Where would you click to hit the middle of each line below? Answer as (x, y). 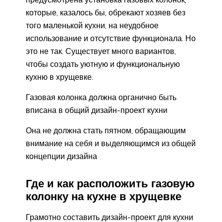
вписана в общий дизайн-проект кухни (97, 110)
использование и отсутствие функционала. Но (111, 38)
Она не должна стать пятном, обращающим (106, 130)
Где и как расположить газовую (110, 183)
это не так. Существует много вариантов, (101, 51)
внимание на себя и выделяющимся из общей (111, 143)
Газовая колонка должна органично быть (101, 97)
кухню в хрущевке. (59, 77)
